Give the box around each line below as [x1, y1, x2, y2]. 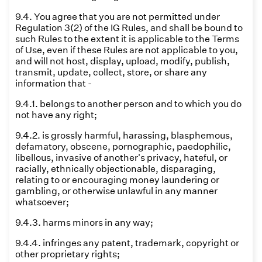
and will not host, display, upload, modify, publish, [15, 56, 230, 67]
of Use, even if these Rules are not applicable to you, [15, 44, 238, 56]
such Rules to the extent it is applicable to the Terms [15, 33, 239, 44]
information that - [15, 78, 92, 89]
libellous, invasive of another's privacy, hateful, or [15, 152, 227, 163]
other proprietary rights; [15, 249, 120, 260]
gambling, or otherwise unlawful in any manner [15, 185, 218, 196]
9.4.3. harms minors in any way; [15, 217, 153, 228]
